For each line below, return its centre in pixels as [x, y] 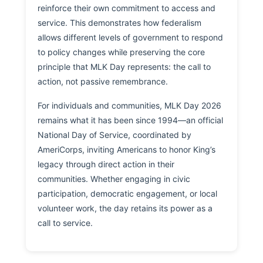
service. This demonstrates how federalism [119, 23]
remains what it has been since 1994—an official [130, 120]
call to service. [65, 223]
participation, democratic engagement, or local [127, 194]
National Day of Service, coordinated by [114, 135]
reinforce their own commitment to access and [127, 8]
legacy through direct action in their [106, 164]
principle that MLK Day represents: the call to [124, 67]
